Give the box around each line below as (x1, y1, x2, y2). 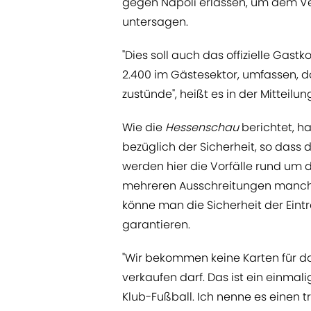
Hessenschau (165, 119, 239, 136)
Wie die (122, 119, 165, 136)
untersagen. (122, 14, 188, 31)
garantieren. (122, 217, 190, 233)
